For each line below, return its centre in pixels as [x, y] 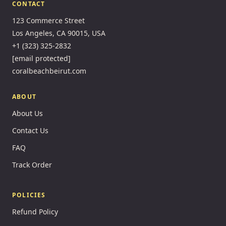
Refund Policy [35, 212]
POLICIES [29, 195]
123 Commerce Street [48, 21]
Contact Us [30, 131]
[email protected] [41, 59]
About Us [27, 114]
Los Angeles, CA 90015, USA [59, 33]
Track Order [32, 165]
